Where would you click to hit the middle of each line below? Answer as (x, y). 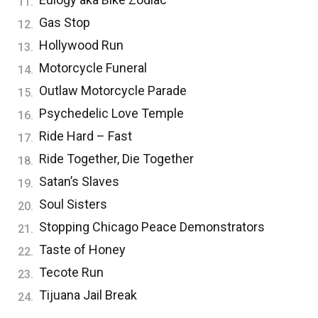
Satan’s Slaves (81, 181)
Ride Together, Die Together (116, 158)
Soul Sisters (73, 204)
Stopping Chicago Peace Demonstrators (152, 226)
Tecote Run (71, 272)
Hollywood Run (81, 45)
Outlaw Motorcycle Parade (114, 90)
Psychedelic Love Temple (111, 113)
